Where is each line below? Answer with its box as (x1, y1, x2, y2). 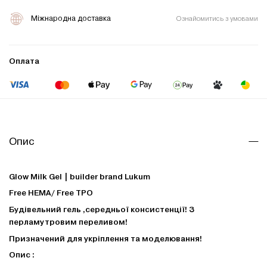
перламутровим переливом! (9, 217, 128, 226)
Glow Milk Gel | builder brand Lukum (9, 172, 150, 181)
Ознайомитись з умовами (176, 14, 258, 23)
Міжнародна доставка (31, 14, 111, 23)
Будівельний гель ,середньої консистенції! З (9, 204, 194, 214)
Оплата (9, 57, 39, 66)
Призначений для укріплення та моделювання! (9, 234, 202, 243)
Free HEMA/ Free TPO (9, 188, 93, 198)
